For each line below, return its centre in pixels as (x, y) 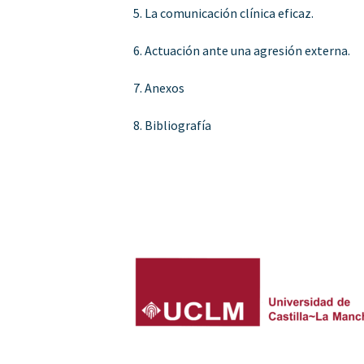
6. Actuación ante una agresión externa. (242, 50)
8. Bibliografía (173, 125)
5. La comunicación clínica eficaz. (224, 13)
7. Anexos (159, 87)
